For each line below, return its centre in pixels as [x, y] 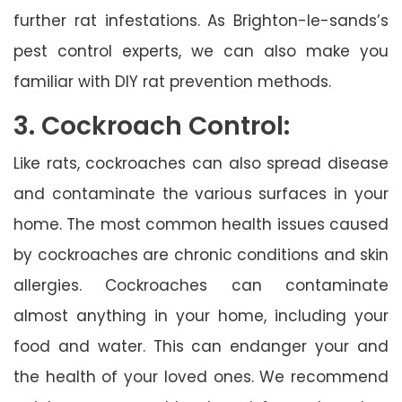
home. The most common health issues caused [201, 224]
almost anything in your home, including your [201, 315]
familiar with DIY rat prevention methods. [172, 81]
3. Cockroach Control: [152, 126]
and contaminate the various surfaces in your [201, 193]
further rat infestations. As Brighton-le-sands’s [201, 20]
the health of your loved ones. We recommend [201, 376]
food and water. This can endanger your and [201, 346]
